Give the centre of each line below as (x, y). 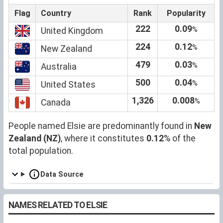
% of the (180, 138)
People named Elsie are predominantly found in (101, 126)
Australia (59, 66)
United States (68, 84)
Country (56, 13)
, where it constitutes (104, 138)
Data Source (62, 174)
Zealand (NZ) (35, 138)
